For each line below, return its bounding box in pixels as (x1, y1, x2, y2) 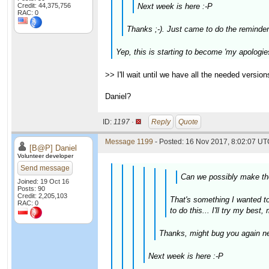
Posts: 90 (17, 185, 45, 192)
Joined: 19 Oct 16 (17, 178, 69, 185)
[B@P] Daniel (29, 144, 77, 153)
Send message (20, 164, 70, 172)
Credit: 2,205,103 (17, 192, 67, 199)
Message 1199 (105, 138, 153, 146)
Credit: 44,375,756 (17, 2, 71, 9)
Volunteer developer (17, 153, 73, 159)
